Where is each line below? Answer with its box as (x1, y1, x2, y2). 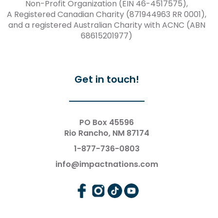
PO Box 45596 (79, 116, 134, 128)
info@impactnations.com (55, 158, 158, 170)
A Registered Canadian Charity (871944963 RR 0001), (7, 8, 206, 20)
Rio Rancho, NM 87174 (64, 127, 149, 139)
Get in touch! (74, 72, 139, 86)
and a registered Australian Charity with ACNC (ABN (8, 19, 205, 31)
